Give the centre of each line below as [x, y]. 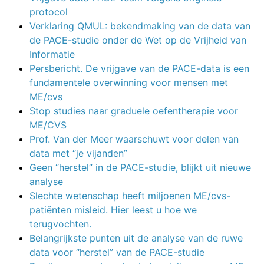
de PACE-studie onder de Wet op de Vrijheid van [138, 40]
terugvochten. [60, 224]
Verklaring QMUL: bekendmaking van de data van [140, 26]
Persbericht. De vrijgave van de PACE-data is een [139, 68]
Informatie [52, 54]
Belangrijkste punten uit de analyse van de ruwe [136, 238]
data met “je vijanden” [78, 153]
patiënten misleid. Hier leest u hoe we [113, 209]
